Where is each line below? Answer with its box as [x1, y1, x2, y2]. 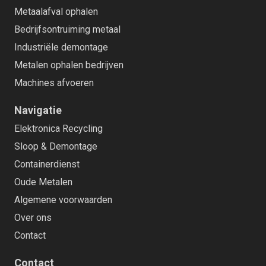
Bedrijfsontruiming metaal [14, 23, 121, 35]
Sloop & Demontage [14, 141, 97, 153]
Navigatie [14, 103, 62, 116]
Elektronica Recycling [14, 123, 103, 135]
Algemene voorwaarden [14, 194, 112, 206]
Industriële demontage [14, 41, 108, 53]
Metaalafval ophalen [14, 5, 98, 17]
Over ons [14, 212, 52, 224]
